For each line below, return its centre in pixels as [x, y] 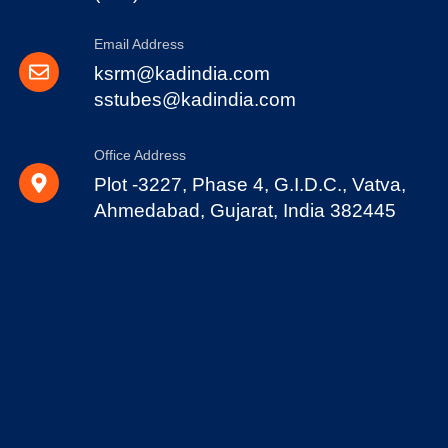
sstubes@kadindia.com [195, 99]
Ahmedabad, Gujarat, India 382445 [245, 210]
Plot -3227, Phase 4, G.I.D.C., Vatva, [250, 184]
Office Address [140, 155]
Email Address [139, 44]
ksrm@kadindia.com [182, 73]
